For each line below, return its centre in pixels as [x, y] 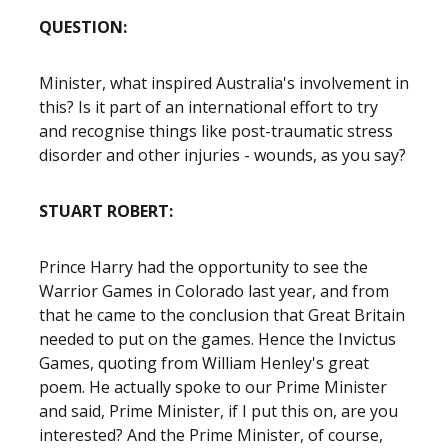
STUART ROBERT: [110, 211]
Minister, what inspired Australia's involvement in [224, 83]
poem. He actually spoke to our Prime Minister [213, 387]
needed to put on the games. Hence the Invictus [217, 339]
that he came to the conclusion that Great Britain [222, 315]
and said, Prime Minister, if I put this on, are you [218, 411]
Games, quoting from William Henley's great [204, 363]
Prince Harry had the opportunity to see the [203, 267]
